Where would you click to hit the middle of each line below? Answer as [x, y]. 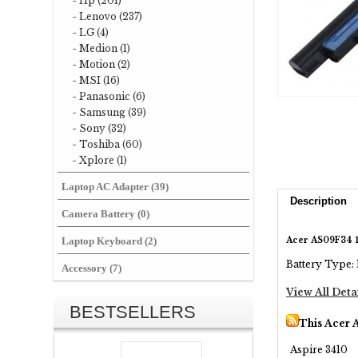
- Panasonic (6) [109, 96]
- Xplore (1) [99, 160]
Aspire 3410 [319, 350]
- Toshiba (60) [107, 144]
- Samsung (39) [109, 112]
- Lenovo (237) [107, 16]
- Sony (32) [99, 128]
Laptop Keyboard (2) [109, 241]
